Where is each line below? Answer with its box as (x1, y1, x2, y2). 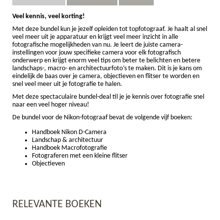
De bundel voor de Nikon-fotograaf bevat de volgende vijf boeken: (12, 113, 192, 121)
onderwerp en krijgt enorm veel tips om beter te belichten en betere (12, 56, 200, 64)
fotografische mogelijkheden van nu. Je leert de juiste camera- (12, 41, 183, 49)
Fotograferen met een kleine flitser (32, 152, 128, 160)
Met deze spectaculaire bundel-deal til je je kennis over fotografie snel (12, 93, 204, 101)
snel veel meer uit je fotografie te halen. (12, 80, 122, 88)
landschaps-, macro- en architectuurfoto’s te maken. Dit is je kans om (12, 64, 202, 72)
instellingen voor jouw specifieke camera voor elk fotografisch (12, 49, 181, 56)
